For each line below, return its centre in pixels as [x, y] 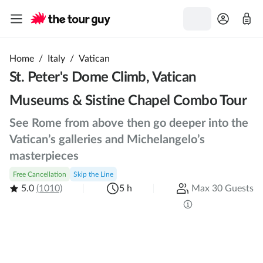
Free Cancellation [40, 174]
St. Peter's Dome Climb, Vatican [103, 77]
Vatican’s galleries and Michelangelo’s [107, 140]
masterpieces [44, 156]
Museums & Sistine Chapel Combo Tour [128, 101]
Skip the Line [93, 174]
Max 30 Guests [222, 188]
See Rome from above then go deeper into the [129, 123]
